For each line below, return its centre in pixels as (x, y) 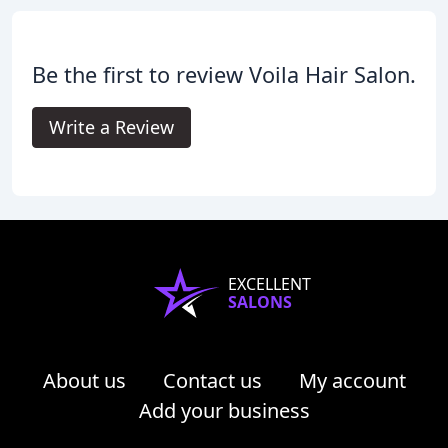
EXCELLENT (269, 284)
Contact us (212, 381)
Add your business (224, 411)
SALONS (259, 302)
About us (84, 381)
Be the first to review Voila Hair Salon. (224, 75)
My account (352, 381)
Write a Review (111, 127)
